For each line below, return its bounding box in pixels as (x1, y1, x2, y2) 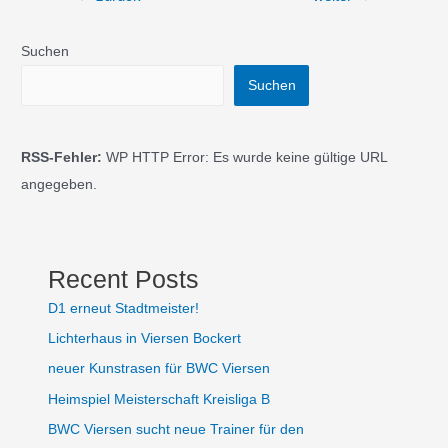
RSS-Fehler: (21, 149, 103, 165)
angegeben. (21, 176, 98, 192)
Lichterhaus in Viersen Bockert (48, 331, 242, 347)
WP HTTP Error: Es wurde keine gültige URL (102, 149, 388, 165)
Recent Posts (48, 264, 200, 293)
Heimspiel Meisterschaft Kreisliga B (48, 391, 271, 407)
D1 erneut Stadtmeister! (48, 300, 200, 316)
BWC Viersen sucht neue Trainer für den (48, 422, 305, 438)
